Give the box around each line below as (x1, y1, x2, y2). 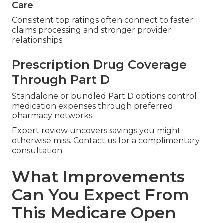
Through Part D (12, 72, 110, 87)
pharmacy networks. (12, 111, 94, 121)
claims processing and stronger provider (12, 25, 171, 35)
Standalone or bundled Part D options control (12, 91, 197, 101)
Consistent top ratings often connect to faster (12, 15, 193, 25)
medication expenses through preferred (12, 101, 173, 111)
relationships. (12, 35, 64, 45)
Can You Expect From (12, 185, 189, 205)
